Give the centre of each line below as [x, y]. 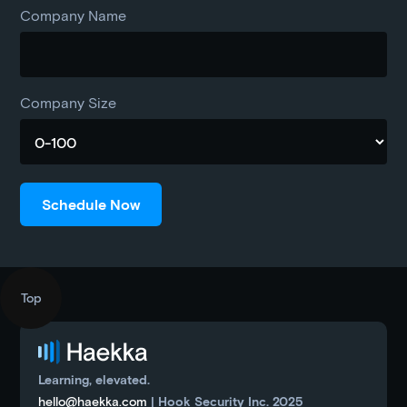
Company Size [69, 102]
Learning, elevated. [94, 379]
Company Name [74, 15]
